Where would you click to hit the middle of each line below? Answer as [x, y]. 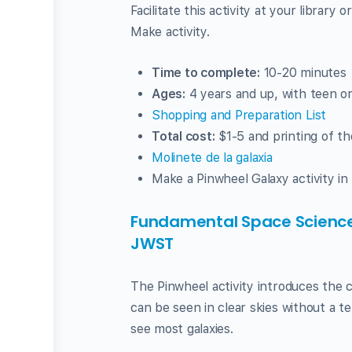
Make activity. [170, 32]
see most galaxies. [182, 329]
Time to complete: [206, 73]
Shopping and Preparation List [239, 115]
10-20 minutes [303, 73]
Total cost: [183, 136]
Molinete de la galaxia [212, 158]
